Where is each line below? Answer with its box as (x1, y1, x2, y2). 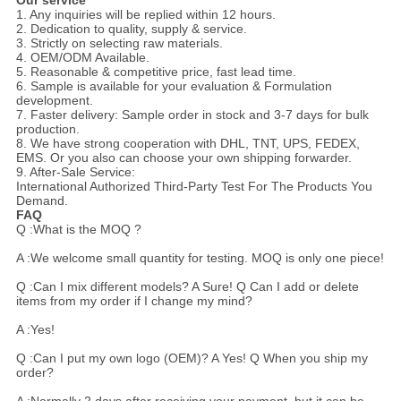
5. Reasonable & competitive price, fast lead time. (15, 64, 296, 80)
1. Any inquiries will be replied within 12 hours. (15, 7, 276, 22)
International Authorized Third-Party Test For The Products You (15, 179, 372, 194)
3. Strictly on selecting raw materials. (15, 36, 223, 51)
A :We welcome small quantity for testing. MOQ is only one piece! (15, 251, 384, 266)
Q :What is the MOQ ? (15, 222, 141, 237)
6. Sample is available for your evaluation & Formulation (15, 79, 332, 94)
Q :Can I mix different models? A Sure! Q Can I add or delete (15, 279, 359, 294)
